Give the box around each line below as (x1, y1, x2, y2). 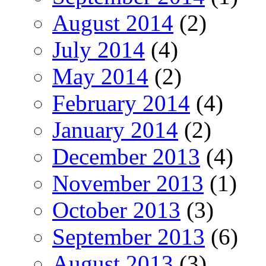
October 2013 (52, 197, 180, 223)
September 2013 (52, 223, 205, 249)
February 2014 (52, 90, 190, 116)
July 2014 (52, 36, 145, 62)
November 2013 (52, 170, 204, 196)
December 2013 (52, 143, 200, 169)
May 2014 (52, 63, 148, 89)
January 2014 (52, 116, 178, 142)
